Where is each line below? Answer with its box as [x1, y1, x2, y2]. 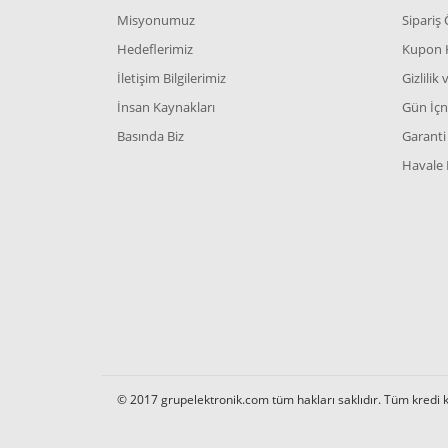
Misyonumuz [117, 11, 195, 29]
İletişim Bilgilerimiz [117, 69, 226, 87]
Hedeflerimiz [117, 40, 193, 58]
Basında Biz [117, 127, 184, 145]
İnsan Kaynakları [117, 98, 215, 116]
